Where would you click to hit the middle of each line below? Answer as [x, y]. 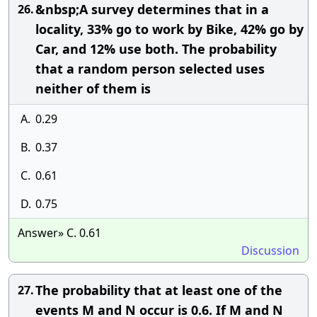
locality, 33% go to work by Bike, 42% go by [169, 29]
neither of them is [93, 88]
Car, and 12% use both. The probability [156, 49]
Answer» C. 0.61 [59, 233]
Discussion [270, 250]
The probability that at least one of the [159, 290]
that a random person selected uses [150, 69]
